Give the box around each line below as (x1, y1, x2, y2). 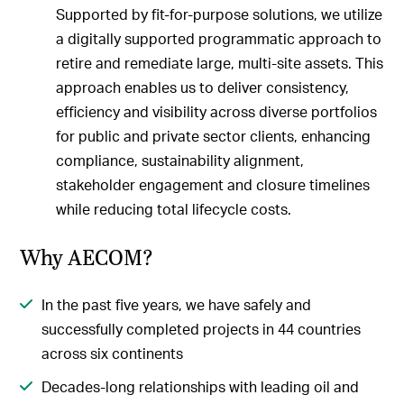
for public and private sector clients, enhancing (56, 125, 372, 145)
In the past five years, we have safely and (41, 295, 312, 315)
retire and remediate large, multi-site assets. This (56, 52, 384, 72)
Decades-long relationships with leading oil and (41, 377, 360, 397)
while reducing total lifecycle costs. (56, 198, 292, 218)
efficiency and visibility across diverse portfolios (56, 101, 378, 121)
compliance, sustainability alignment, (56, 150, 305, 170)
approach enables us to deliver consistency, (56, 77, 350, 96)
